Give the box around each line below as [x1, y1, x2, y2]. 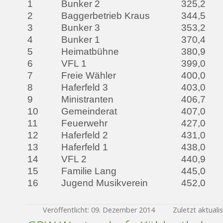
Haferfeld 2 [61, 130, 108, 140]
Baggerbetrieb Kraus [61, 10, 150, 21]
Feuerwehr [61, 118, 108, 128]
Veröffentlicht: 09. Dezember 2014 [43, 205, 155, 215]
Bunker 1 [61, 34, 100, 45]
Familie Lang [61, 166, 116, 176]
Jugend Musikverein [61, 178, 148, 188]
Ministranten [61, 94, 113, 105]
